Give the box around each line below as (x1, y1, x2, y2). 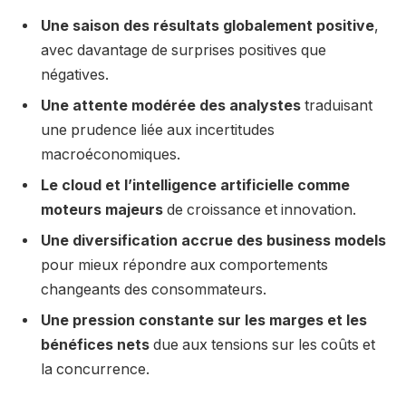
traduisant (301, 96, 372, 114)
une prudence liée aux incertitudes (41, 121, 275, 139)
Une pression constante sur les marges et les (41, 311, 367, 329)
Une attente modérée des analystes (41, 96, 301, 114)
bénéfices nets (41, 335, 150, 353)
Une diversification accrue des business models (41, 231, 386, 249)
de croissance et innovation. (163, 200, 356, 218)
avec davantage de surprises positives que (41, 41, 326, 59)
